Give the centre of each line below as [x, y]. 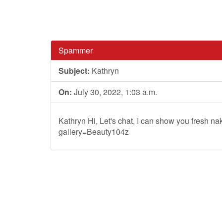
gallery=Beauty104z [94, 132]
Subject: [74, 71]
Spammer [76, 50]
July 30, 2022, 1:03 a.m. [114, 92]
